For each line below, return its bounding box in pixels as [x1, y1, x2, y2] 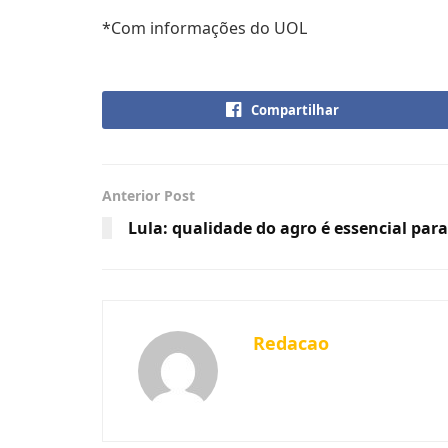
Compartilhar [250, 100, 339, 119]
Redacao [253, 330, 329, 355]
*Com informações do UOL [102, 16, 307, 39]
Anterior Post [102, 185, 195, 205]
